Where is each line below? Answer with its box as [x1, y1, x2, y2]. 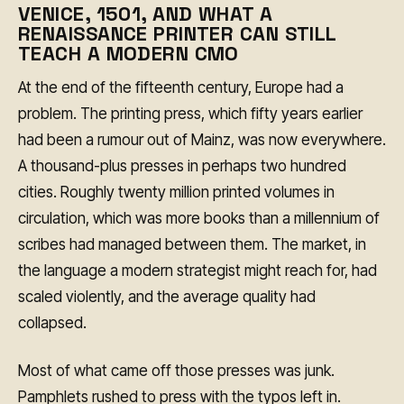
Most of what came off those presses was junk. [18, 361, 335, 380]
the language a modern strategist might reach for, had [18, 262, 377, 280]
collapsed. [18, 314, 87, 333]
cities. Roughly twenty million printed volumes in [18, 183, 335, 202]
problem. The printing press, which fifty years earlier [18, 105, 363, 124]
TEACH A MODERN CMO [18, 40, 239, 66]
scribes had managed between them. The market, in [18, 235, 366, 254]
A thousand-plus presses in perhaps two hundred [18, 157, 346, 176]
